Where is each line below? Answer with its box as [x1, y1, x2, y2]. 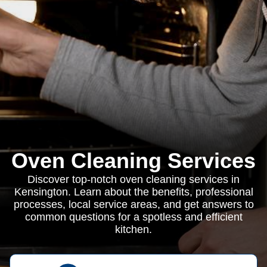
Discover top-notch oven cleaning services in [27, 173, 240, 185]
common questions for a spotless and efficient [24, 211, 243, 223]
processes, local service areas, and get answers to [13, 198, 254, 210]
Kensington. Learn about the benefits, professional [14, 186, 253, 198]
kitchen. [115, 223, 152, 235]
